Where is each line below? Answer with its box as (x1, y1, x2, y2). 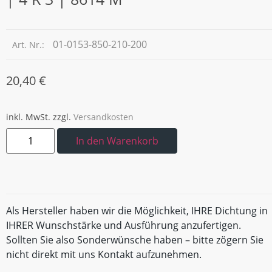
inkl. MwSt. (6, 110, 50, 123)
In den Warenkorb (76, 134, 158, 148)
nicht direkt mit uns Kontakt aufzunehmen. (6, 248, 202, 262)
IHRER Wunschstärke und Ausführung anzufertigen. (6, 219, 241, 233)
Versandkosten (73, 110, 134, 123)
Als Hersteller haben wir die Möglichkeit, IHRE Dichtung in (6, 204, 268, 218)
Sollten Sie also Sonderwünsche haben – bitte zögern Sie (6, 233, 263, 247)
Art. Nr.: (12, 38, 47, 50)
